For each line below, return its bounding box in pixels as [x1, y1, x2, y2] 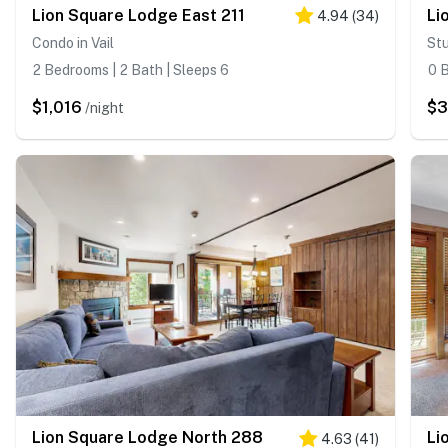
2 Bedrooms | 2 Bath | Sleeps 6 [32, 61, 229, 78]
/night [85, 99, 124, 116]
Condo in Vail [32, 34, 114, 51]
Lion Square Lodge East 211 [32, 5, 245, 25]
